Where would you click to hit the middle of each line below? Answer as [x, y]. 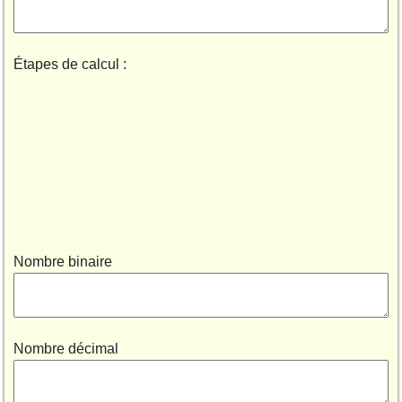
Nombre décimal [66, 349]
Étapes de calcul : [70, 64]
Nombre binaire [63, 262]
